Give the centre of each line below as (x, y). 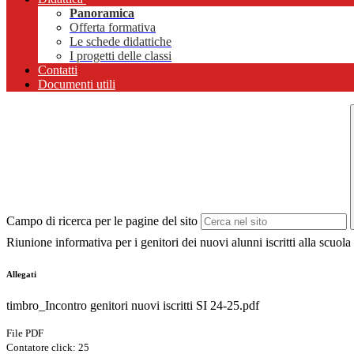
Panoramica (102, 13)
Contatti (58, 70)
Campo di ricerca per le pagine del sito (102, 221)
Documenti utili (77, 85)
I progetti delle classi (121, 56)
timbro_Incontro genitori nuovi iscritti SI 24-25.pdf (133, 306)
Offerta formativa (113, 28)
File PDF (25, 333)
